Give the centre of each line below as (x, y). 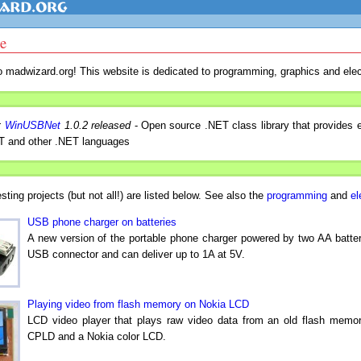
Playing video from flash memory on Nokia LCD (138, 304)
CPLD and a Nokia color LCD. (97, 336)
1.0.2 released (96, 125)
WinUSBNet (33, 125)
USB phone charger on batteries (102, 222)
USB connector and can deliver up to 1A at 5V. (136, 254)
